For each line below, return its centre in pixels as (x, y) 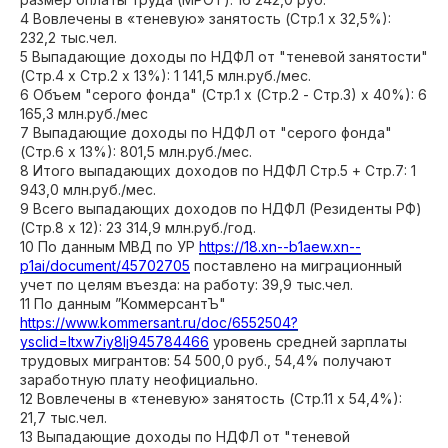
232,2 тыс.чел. (68, 37)
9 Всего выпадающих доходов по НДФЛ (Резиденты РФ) (221, 208)
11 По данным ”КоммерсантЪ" (123, 303)
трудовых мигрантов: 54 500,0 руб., (147, 360)
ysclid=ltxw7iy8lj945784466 (114, 341)
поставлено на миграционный (296, 265)
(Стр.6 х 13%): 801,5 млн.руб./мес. (136, 151)
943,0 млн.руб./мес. (88, 189)
